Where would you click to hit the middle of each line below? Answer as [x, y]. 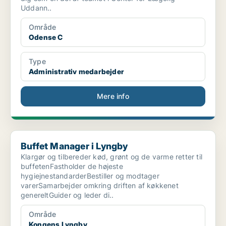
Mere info [113, 96]
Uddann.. [36, 8]
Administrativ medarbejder [76, 72]
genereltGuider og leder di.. [67, 195]
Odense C [46, 37]
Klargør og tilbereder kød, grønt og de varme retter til [111, 157]
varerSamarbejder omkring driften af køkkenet [100, 186]
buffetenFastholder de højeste [72, 166]
